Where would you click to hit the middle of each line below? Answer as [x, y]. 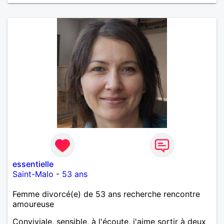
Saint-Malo [33, 174]
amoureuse [33, 204]
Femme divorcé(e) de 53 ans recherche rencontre [106, 194]
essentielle [33, 164]
